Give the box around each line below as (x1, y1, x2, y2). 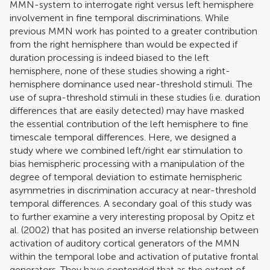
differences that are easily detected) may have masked (10, 104, 244, 116)
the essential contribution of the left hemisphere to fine (10, 118, 248, 130)
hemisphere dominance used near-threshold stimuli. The (10, 78, 253, 90)
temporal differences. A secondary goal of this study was (10, 197, 252, 209)
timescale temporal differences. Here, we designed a (10, 131, 236, 143)
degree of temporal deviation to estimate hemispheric (10, 171, 242, 183)
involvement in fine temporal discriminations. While (10, 11, 229, 24)
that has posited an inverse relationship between (49, 224, 259, 236)
